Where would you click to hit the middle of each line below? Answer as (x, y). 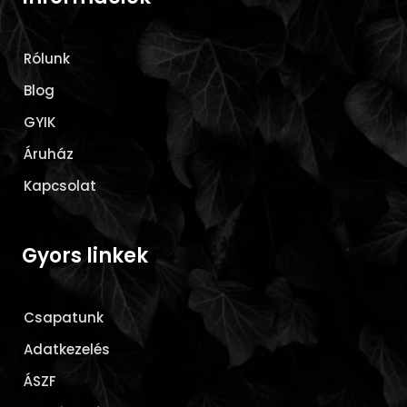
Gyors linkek (85, 256)
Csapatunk (64, 317)
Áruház (49, 154)
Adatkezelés (67, 349)
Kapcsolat (60, 185)
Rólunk (47, 58)
